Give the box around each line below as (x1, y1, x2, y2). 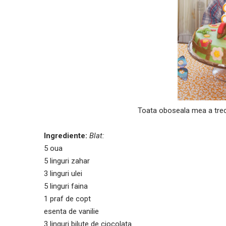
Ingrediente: (44, 131, 87, 140)
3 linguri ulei (44, 168, 82, 178)
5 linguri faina (44, 181, 88, 191)
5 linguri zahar (44, 156, 90, 165)
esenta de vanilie (44, 206, 99, 216)
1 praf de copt (44, 194, 91, 203)
